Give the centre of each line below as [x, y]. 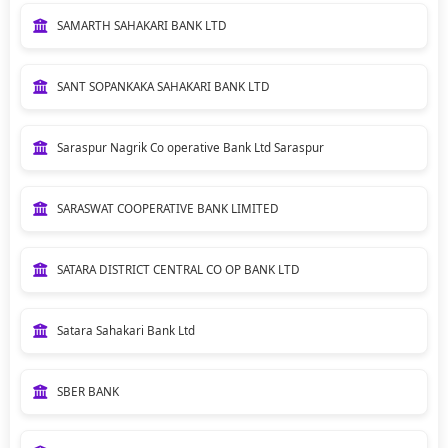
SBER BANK [87, 391]
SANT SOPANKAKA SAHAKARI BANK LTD [163, 86]
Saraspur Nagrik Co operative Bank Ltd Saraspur [190, 147]
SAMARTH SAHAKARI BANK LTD [141, 25]
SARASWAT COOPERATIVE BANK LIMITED [167, 208]
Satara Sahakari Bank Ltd [125, 330]
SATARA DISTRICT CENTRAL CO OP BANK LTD [178, 269]
